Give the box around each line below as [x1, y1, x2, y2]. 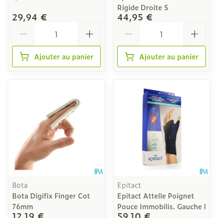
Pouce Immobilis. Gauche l [117, 201, 206, 211]
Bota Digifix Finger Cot [12, 190, 90, 200]
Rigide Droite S [117, 2, 168, 12]
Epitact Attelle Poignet [117, 190, 194, 200]
